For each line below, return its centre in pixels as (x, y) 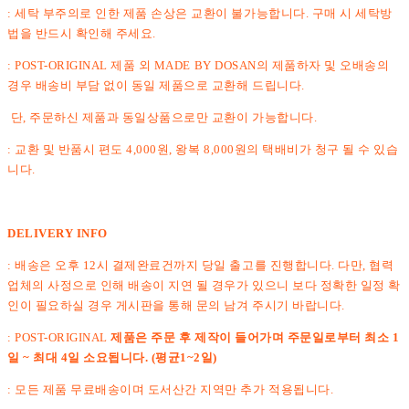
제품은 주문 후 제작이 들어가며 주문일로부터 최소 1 (253, 337)
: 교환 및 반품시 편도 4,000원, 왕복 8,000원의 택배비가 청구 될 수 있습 (203, 149)
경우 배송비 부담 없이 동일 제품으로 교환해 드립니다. (156, 85)
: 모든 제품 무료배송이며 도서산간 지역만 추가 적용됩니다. (171, 389)
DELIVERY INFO (58, 233)
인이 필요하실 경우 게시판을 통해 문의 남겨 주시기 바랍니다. (176, 305)
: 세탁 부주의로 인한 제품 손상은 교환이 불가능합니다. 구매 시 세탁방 (200, 13)
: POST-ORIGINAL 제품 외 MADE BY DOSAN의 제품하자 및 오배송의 (199, 65)
